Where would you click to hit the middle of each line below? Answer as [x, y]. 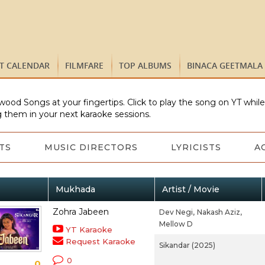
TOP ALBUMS [145, 65]
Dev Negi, [177, 212]
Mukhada [75, 189]
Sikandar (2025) [187, 245]
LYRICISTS [196, 147]
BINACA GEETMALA [225, 65]
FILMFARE [84, 65]
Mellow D [176, 224]
